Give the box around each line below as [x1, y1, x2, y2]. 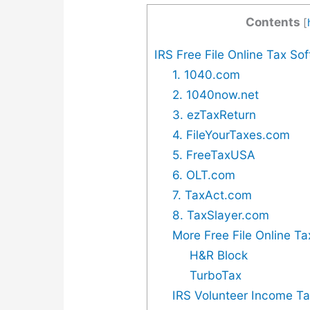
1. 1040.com [172, 67, 240, 82]
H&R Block [190, 248, 248, 263]
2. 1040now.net [172, 87, 259, 102]
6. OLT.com [172, 167, 235, 183]
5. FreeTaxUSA [172, 147, 255, 163]
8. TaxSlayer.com [172, 208, 269, 223]
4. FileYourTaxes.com [172, 127, 290, 143]
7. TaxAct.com [172, 188, 252, 203]
